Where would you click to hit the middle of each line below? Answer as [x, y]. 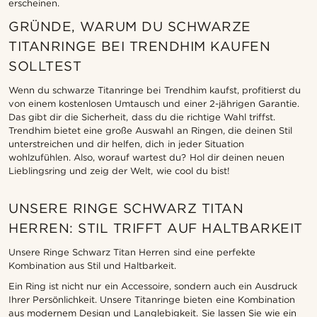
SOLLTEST [45, 67]
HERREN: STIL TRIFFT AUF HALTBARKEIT [156, 229]
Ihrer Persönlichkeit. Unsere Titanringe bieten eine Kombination [152, 300]
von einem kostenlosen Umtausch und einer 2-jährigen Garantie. [154, 104]
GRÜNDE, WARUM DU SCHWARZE [130, 27]
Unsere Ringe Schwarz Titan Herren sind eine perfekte [132, 253]
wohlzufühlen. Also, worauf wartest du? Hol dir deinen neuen [146, 158]
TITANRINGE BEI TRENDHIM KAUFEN [140, 47]
